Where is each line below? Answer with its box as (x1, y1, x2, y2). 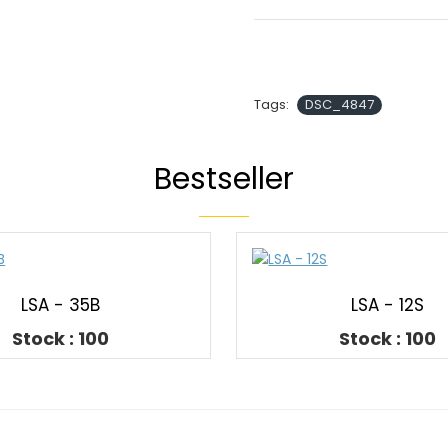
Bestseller (154, 158, 294, 200)
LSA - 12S (350, 293, 424, 317)
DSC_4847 (305, 95, 374, 114)
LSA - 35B (21, 293, 101, 317)
